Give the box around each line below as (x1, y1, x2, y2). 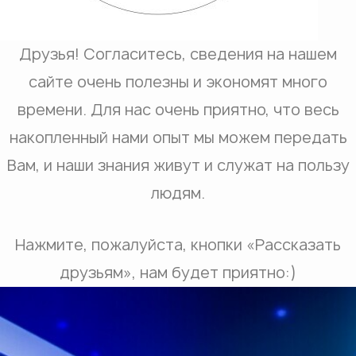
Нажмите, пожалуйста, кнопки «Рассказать (15, 234, 341, 256)
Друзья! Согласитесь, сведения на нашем (19, 43, 337, 64)
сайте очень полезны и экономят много (29, 71, 327, 92)
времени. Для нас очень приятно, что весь (17, 99, 339, 120)
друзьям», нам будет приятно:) (60, 262, 296, 284)
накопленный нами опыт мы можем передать (9, 126, 347, 148)
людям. (151, 182, 205, 203)
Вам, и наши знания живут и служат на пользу (6, 154, 350, 176)
